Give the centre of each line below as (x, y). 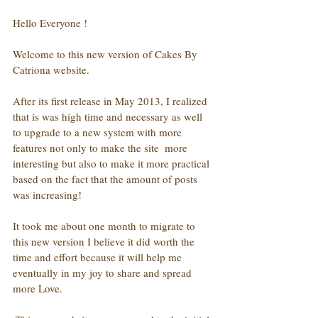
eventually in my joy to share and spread (104, 272)
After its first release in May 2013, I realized (111, 100)
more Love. (38, 288)
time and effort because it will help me (99, 257)
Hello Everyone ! (50, 22)
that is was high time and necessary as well (109, 116)
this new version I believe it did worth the (105, 241)
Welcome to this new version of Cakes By (106, 54)
